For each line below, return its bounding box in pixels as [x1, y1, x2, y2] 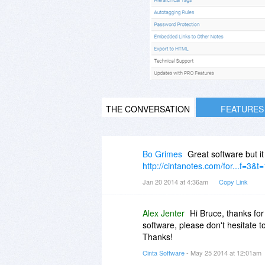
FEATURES [220, 102, 264, 115]
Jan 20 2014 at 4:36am [143, 176, 210, 186]
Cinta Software [143, 247, 185, 257]
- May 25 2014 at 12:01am [185, 247, 263, 257]
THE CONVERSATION [106, 102, 190, 115]
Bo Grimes [143, 147, 182, 160]
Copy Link [219, 176, 248, 186]
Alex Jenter [143, 206, 185, 219]
